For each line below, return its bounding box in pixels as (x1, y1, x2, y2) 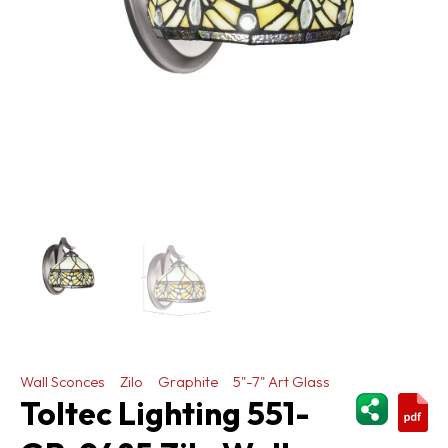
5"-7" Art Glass (233, 372, 330, 392)
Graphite (158, 372, 218, 392)
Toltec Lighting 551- (20, 393, 310, 434)
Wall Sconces (20, 372, 105, 392)
